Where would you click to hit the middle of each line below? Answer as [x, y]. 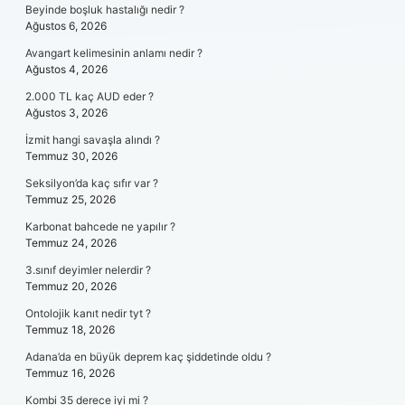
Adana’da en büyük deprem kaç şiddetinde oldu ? [148, 357]
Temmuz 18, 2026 [70, 330]
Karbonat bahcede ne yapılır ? [100, 226]
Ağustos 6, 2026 [66, 26]
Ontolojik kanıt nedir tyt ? [88, 313]
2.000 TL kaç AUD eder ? [89, 96]
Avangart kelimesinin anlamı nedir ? [114, 53]
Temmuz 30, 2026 [71, 156]
